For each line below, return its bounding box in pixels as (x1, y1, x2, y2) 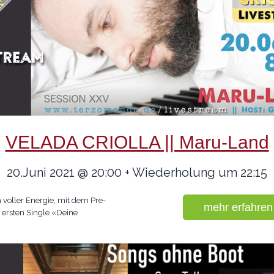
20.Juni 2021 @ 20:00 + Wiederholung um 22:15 (7, 165, 267, 180)
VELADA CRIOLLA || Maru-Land (5, 132, 269, 152)
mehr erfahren (203, 201, 273, 213)
